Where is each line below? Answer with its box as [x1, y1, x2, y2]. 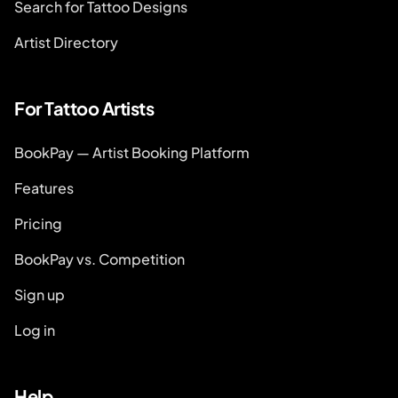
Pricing [14, 214, 62, 233]
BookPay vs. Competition [14, 250, 185, 268]
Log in [14, 321, 55, 339]
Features [14, 179, 74, 197]
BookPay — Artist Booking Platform [14, 143, 250, 162]
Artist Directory [14, 33, 118, 52]
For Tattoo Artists [14, 97, 154, 119]
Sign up [14, 285, 65, 304]
